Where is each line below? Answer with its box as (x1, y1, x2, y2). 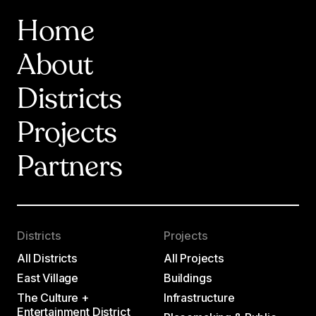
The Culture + (17, 290, 89, 305)
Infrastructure (163, 290, 235, 305)
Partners (17, 154, 123, 183)
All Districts (17, 250, 78, 265)
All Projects (163, 250, 225, 265)
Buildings (163, 270, 212, 285)
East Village (17, 270, 79, 285)
